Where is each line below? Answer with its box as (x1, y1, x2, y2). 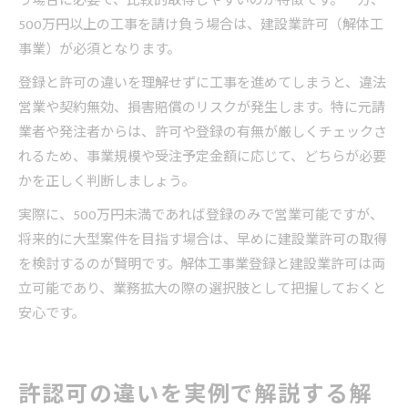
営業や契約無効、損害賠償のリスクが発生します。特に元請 (18, 97, 385, 120)
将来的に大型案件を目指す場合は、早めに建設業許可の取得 (18, 229, 387, 252)
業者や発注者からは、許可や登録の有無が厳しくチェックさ (18, 121, 387, 145)
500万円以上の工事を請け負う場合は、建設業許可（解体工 (18, 14, 383, 37)
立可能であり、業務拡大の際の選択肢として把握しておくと (18, 278, 386, 301)
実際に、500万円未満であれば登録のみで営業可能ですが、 (18, 204, 383, 228)
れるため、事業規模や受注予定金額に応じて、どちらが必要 (18, 146, 386, 169)
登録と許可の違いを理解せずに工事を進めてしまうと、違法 (18, 72, 386, 96)
